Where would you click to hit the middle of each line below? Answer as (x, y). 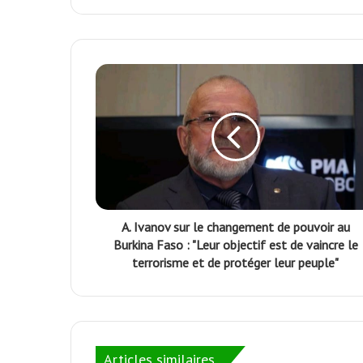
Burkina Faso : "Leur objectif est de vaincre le (235, 245)
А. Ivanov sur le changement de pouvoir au (235, 227)
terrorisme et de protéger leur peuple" (235, 263)
